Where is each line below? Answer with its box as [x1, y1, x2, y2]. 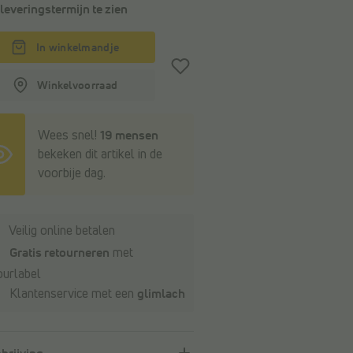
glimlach [136, 288, 185, 301]
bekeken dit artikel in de [37, 148, 162, 161]
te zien [89, 3, 128, 16]
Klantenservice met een [6, 288, 137, 301]
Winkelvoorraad [36, 80, 118, 91]
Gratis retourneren [9, 247, 110, 260]
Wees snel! [37, 129, 100, 142]
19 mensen [99, 129, 158, 142]
